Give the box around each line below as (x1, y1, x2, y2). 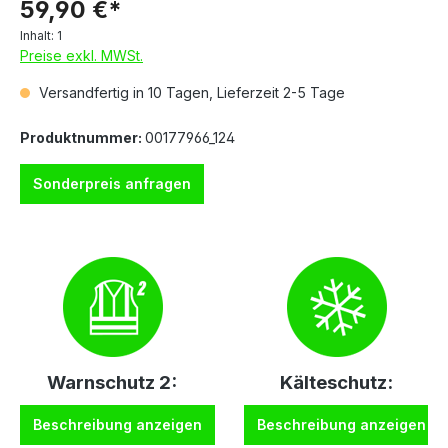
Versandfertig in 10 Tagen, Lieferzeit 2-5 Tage (35, 84, 345, 102)
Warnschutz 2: (47, 371, 177, 395)
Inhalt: (20, 28, 57, 44)
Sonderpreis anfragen (33, 175, 191, 193)
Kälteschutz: (279, 371, 393, 395)
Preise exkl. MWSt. (20, 47, 143, 65)
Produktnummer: (20, 129, 145, 147)
